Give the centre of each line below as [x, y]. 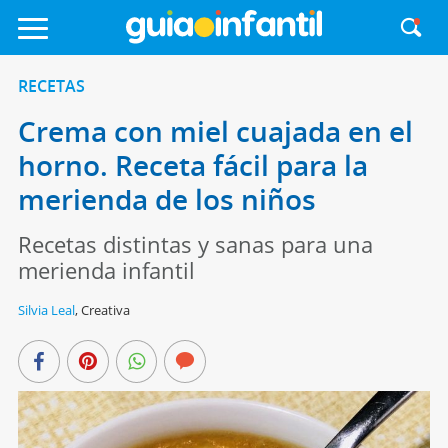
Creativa [105, 310]
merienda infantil [106, 270]
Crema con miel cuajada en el [215, 131]
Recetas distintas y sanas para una [195, 244]
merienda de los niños [166, 199]
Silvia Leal [46, 310]
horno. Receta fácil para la [192, 165]
